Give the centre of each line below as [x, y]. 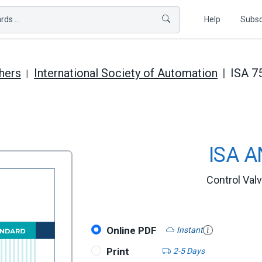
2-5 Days [189, 251]
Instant [189, 230]
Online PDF [131, 230]
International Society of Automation [126, 73]
